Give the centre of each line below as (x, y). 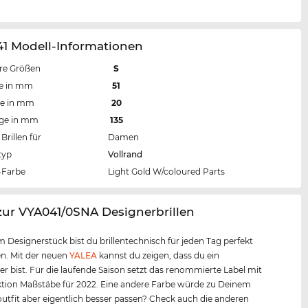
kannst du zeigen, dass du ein (158, 255)
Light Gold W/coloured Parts (167, 171)
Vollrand (125, 154)
